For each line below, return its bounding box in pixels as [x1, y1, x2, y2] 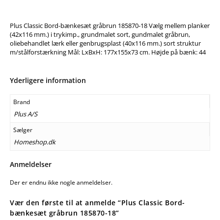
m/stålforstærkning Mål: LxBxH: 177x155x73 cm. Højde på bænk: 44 [10, 48, 206, 57]
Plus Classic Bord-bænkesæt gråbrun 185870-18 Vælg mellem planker [10, 21, 210, 30]
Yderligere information [10, 76, 86, 85]
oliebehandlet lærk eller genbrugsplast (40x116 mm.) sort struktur [10, 39, 201, 48]
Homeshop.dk [13, 137, 55, 147]
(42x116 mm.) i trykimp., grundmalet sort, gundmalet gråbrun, [10, 30, 190, 39]
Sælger [13, 125, 32, 134]
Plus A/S [13, 110, 37, 119]
